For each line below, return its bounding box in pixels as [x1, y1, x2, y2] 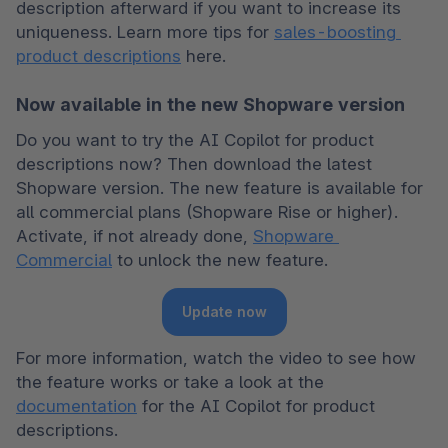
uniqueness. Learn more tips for [16, 21, 274, 42]
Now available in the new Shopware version [16, 93, 405, 115]
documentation [16, 395, 137, 416]
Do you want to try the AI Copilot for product [16, 129, 374, 150]
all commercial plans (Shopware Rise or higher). [16, 201, 398, 222]
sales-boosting [274, 21, 396, 42]
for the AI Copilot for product [137, 395, 375, 416]
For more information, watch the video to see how [16, 347, 416, 368]
